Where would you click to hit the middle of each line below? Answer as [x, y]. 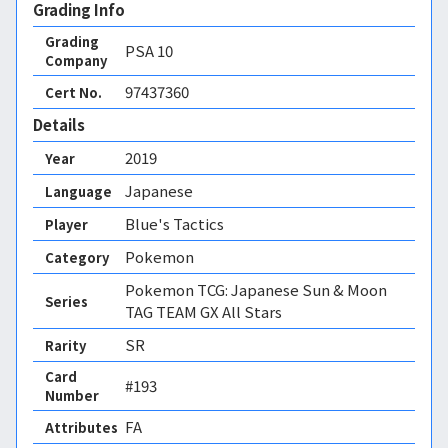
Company [76, 60]
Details [59, 124]
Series [66, 301]
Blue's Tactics [174, 223]
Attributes [81, 427]
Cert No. [73, 92]
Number [72, 395]
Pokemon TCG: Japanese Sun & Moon [256, 289]
